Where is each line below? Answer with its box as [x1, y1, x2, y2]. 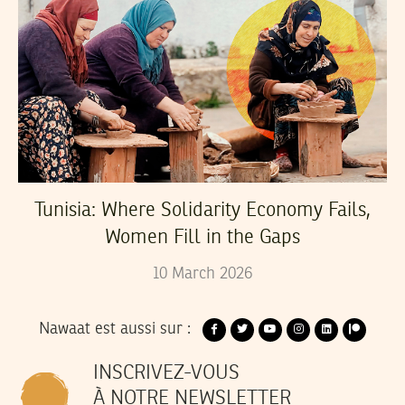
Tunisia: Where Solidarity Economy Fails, [34, 201, 371, 221]
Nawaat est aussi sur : [39, 321, 191, 338]
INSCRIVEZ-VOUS [93, 363, 240, 383]
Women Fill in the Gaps [105, 228, 300, 249]
